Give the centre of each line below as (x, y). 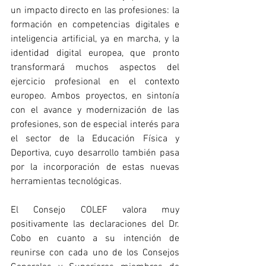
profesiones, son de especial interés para (95, 124)
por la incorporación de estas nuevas (95, 167)
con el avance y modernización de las (95, 110)
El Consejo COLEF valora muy (95, 210)
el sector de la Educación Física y (95, 139)
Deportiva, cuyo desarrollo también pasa (95, 153)
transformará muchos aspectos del (95, 67)
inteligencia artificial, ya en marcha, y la (95, 39)
